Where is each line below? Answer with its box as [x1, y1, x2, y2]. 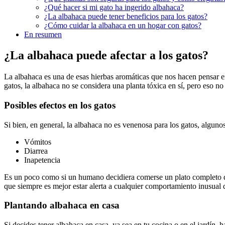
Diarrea [24, 146, 48, 155]
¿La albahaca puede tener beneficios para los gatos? [44, 12, 207, 21]
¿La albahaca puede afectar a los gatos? [4, 49, 208, 62]
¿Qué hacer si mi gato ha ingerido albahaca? [44, 3, 184, 12]
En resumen [24, 30, 62, 39]
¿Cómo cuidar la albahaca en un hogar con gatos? [44, 21, 201, 30]
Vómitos [24, 137, 51, 146]
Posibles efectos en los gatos [4, 100, 116, 111]
